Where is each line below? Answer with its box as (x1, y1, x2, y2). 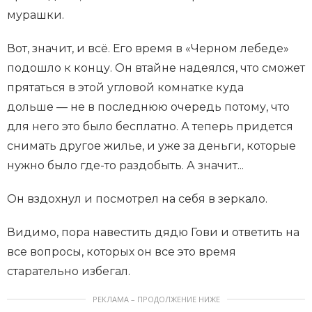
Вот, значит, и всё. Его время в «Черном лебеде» (7, 42, 289, 56)
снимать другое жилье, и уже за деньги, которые (7, 139, 296, 153)
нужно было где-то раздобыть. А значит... (7, 159, 244, 173)
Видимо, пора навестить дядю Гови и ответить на (7, 226, 299, 240)
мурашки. (7, 8, 64, 22)
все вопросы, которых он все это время (7, 245, 236, 259)
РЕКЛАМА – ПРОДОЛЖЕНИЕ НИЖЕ (92, 294, 220, 305)
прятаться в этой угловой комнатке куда (7, 81, 244, 95)
